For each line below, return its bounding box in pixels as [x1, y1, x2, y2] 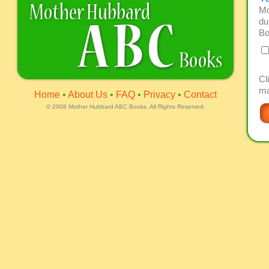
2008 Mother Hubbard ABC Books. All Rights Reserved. [50, 103, 205, 110]
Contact [184, 89, 217, 100]
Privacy [144, 89, 175, 100]
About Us [68, 89, 107, 100]
